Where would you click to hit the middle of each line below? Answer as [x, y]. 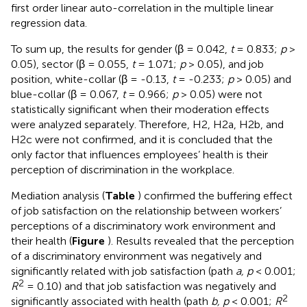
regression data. [49, 23]
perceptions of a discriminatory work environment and [143, 225]
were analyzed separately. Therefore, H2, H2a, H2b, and [147, 124]
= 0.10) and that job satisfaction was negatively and [150, 286]
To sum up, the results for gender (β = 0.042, [121, 49]
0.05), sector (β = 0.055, [71, 64]
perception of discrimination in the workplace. [123, 169]
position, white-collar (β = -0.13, [91, 79]
